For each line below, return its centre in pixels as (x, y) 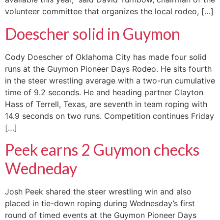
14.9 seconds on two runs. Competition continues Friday (110, 116)
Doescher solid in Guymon (93, 33)
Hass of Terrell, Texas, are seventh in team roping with (106, 104)
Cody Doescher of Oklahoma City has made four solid (106, 57)
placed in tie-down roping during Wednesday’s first (100, 204)
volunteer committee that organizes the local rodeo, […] (109, 12)
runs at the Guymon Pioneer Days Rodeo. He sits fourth (108, 69)
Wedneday (41, 168)
